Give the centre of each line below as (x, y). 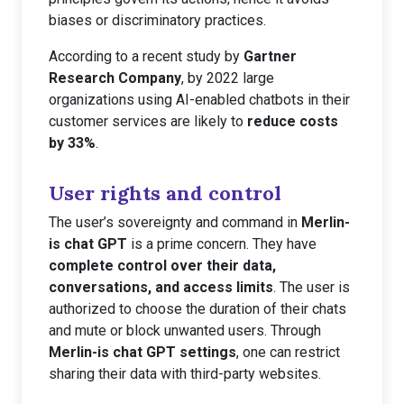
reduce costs (293, 121)
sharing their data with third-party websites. (185, 374)
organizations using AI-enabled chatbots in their (199, 100)
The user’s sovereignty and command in (175, 222)
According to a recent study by (146, 56)
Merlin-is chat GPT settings (142, 352)
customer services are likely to (148, 121)
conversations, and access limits (161, 287)
